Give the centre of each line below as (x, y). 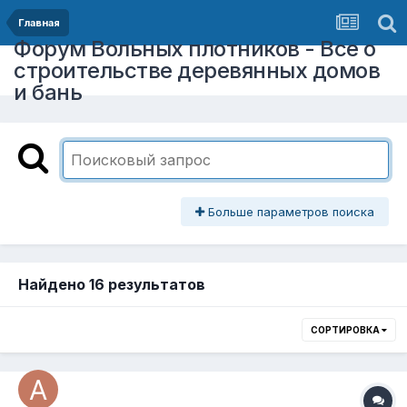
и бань (48, 92)
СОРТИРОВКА (346, 330)
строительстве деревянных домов (197, 70)
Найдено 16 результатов (112, 285)
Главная (39, 23)
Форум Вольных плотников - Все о (195, 48)
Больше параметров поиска (289, 212)
